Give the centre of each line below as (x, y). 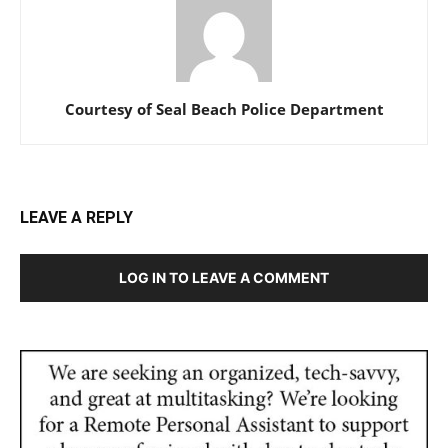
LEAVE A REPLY (76, 217)
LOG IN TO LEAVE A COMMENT (224, 277)
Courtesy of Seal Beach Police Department (224, 108)
